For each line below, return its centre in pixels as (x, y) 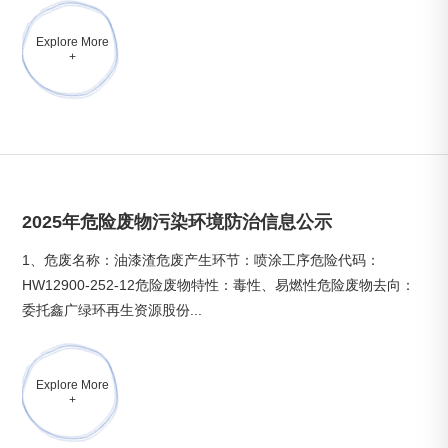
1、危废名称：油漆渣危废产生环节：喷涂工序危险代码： (201, 260)
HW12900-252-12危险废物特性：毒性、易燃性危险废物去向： (219, 285)
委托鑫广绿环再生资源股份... (112, 310)
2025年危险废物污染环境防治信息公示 (177, 222)
